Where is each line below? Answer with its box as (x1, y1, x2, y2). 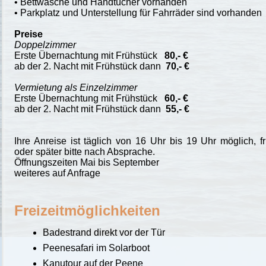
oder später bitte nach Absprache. (14, 146, 155, 157)
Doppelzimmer (14, 39, 76, 50)
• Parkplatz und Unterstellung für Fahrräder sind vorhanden (14, 7, 262, 18)
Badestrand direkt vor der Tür (43, 227, 165, 238)
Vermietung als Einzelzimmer (14, 82, 137, 93)
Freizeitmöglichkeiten (14, 202, 160, 218)
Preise (14, 28, 43, 39)
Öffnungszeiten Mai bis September (14, 157, 159, 167)
